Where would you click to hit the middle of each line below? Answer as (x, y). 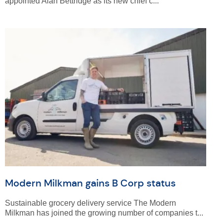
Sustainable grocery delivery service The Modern (90, 203)
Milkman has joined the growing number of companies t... (104, 213)
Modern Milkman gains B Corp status (90, 183)
